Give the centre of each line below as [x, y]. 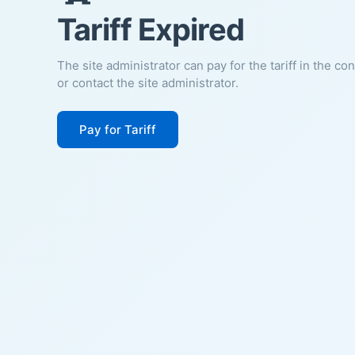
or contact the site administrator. [148, 82]
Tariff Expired [151, 29]
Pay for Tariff [118, 129]
